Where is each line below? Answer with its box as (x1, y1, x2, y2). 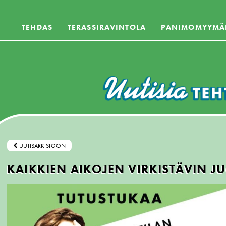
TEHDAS (22, 22, 52, 32)
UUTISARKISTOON (18, 142, 66, 150)
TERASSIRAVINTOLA (67, 22, 146, 32)
